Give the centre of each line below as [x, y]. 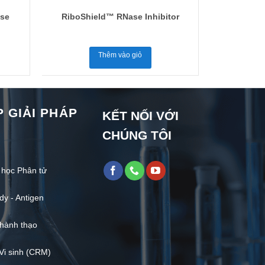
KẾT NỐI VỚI [141, 115]
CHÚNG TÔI [137, 135]
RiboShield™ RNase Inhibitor [120, 17]
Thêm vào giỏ [120, 55]
